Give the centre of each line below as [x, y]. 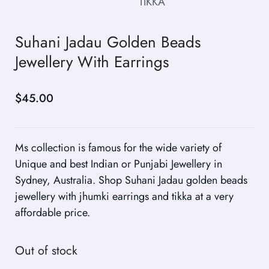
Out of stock [46, 250]
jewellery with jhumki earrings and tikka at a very [124, 197]
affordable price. [53, 213]
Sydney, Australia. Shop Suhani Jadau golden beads [131, 180]
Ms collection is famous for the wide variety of [118, 148]
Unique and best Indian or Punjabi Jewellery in [119, 164]
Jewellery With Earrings [92, 62]
